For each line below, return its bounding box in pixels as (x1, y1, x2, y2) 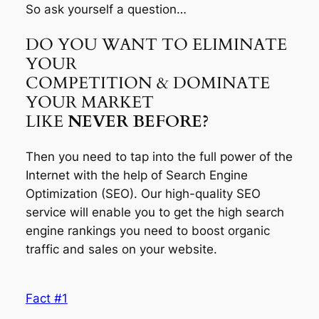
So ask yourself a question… (25, 1, 187, 16)
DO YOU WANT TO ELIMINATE (25, 33, 287, 56)
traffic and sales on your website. (25, 242, 217, 257)
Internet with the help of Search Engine (25, 168, 248, 183)
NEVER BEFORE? (63, 110, 209, 133)
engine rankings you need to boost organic (25, 224, 270, 239)
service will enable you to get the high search (25, 205, 284, 220)
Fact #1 (25, 291, 68, 306)
